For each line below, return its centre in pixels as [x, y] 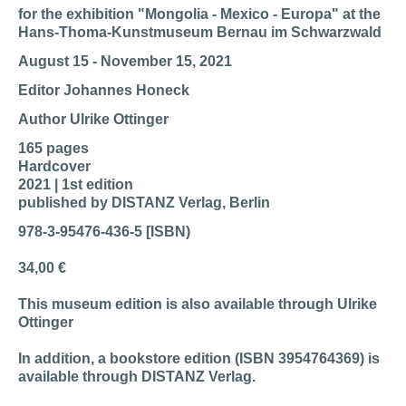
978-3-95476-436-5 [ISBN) [104, 232]
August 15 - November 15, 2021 [125, 61]
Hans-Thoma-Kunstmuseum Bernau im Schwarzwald [200, 32]
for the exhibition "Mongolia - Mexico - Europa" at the [199, 14]
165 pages [53, 148]
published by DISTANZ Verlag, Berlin [144, 203]
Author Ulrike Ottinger [93, 119]
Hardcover [54, 166]
